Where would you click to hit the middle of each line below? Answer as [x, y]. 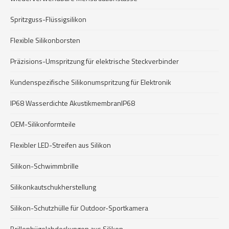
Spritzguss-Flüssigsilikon [48, 19]
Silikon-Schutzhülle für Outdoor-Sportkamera [79, 208]
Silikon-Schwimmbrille [44, 166]
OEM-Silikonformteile [43, 124]
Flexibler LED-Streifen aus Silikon [61, 145]
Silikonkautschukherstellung [53, 187]
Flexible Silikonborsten [45, 40]
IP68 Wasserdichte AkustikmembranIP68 [73, 103]
